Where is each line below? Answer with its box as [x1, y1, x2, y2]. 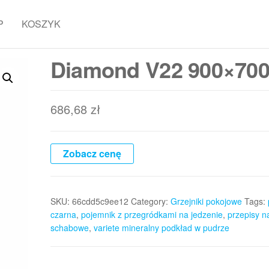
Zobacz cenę [62, 147, 121, 160]
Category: [130, 195, 171, 207]
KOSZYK [22, 17, 61, 31]
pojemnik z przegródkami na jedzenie [80, 208, 223, 220]
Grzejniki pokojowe [170, 195, 242, 207]
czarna [50, 208, 76, 220]
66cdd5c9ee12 [71, 195, 128, 207]
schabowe [50, 222, 89, 234]
